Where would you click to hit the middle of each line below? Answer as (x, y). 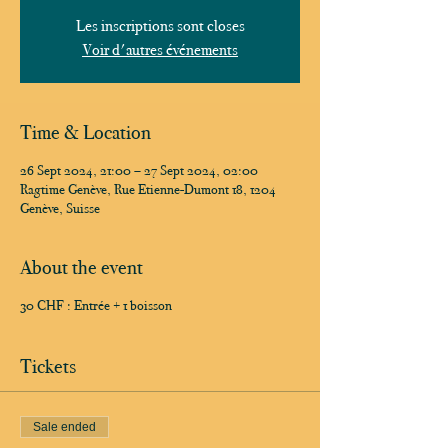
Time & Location (85, 132)
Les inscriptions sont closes (160, 25)
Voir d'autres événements (160, 49)
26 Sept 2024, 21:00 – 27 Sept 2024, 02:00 (139, 170)
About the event (81, 267)
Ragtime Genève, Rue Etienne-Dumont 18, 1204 (148, 189)
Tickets (48, 366)
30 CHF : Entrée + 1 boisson (96, 305)
